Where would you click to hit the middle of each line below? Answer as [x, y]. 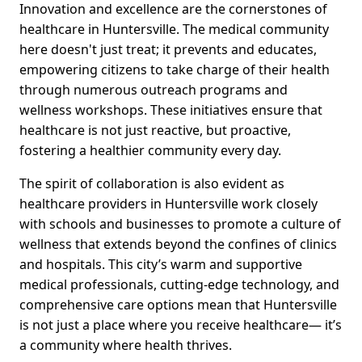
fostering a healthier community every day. [150, 150]
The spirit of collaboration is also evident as [152, 183]
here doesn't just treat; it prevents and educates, [168, 49]
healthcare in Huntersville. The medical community [174, 29]
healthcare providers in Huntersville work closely [168, 203]
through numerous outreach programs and [154, 89]
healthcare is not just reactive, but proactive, [155, 130]
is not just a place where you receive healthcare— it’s [181, 324]
